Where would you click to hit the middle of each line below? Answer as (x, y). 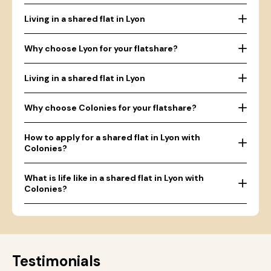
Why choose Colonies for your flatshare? (110, 108)
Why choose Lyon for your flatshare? (101, 48)
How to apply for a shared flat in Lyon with (112, 137)
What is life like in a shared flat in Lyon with (114, 178)
